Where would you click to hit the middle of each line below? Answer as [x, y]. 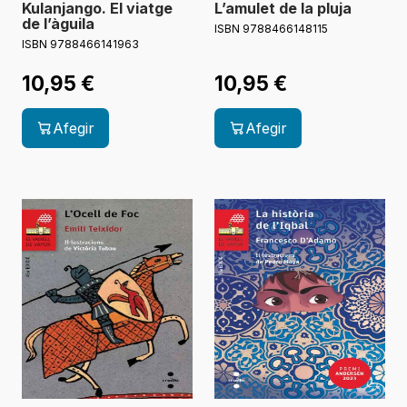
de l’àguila [58, 24]
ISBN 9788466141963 [80, 45]
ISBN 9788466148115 [271, 29]
